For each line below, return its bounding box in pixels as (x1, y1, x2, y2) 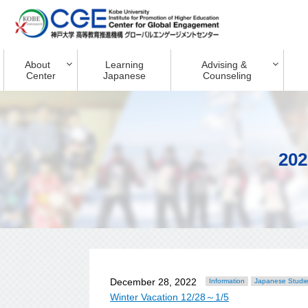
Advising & (201, 59, 247, 71)
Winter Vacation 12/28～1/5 (110, 291, 229, 303)
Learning (104, 59, 144, 71)
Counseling (203, 70, 252, 82)
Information (209, 276, 245, 285)
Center (25, 70, 56, 82)
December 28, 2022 (110, 276, 197, 287)
